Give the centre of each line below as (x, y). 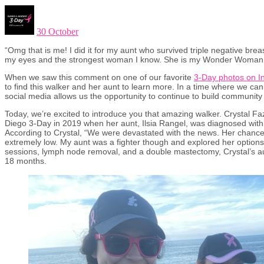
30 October (57, 32)
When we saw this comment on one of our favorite (99, 77)
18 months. (26, 161)
